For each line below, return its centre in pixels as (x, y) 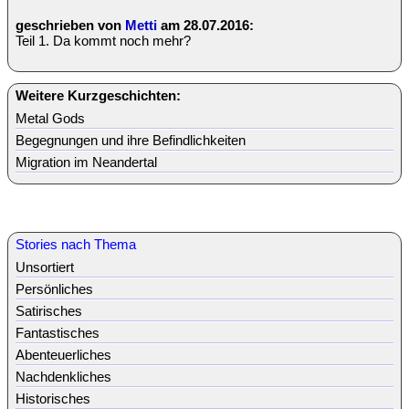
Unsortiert (45, 267)
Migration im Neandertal (86, 162)
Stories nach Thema (76, 244)
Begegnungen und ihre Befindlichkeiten (131, 140)
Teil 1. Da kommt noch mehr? (103, 40)
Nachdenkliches (63, 376)
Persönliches (54, 288)
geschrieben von (70, 25)
